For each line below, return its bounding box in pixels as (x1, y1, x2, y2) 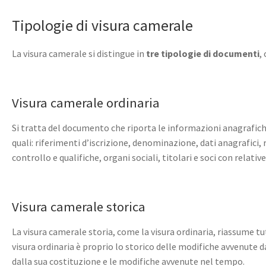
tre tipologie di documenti (144, 47, 259, 60)
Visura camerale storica (12, 198, 145, 216)
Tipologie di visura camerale (12, 16, 193, 36)
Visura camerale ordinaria (12, 94, 160, 112)
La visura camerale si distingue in (12, 47, 144, 60)
